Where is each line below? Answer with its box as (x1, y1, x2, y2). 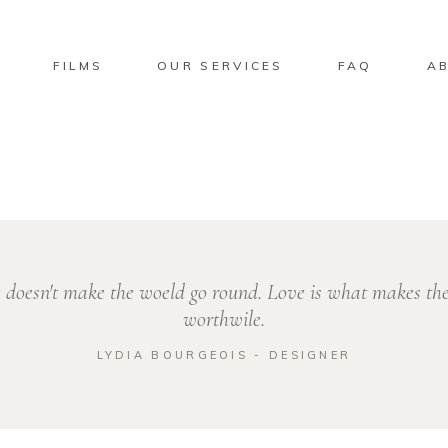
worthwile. (183, 306, 265, 332)
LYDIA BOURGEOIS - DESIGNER (96, 348, 352, 362)
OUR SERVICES (157, 57, 284, 73)
